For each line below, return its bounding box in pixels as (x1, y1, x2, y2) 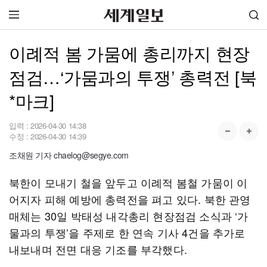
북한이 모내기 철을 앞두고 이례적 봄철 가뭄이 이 (9, 175, 248, 190)
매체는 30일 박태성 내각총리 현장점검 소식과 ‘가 (9, 208, 249, 223)
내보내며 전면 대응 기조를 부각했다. (9, 241, 187, 257)
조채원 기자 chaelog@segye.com (9, 149, 129, 161)
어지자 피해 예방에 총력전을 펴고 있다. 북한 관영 (9, 191, 251, 207)
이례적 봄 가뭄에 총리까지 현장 (9, 41, 250, 65)
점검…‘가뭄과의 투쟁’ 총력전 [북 (9, 64, 257, 89)
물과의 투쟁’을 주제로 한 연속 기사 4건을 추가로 (9, 225, 246, 240)
